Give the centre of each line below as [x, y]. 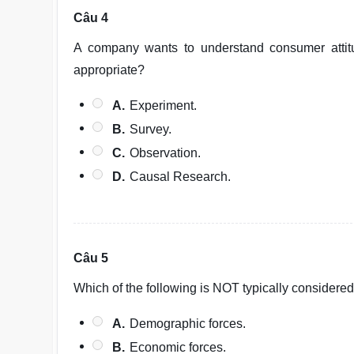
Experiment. [164, 105]
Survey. [151, 129]
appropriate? [109, 70]
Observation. [166, 153]
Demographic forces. [188, 324]
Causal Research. [181, 177]
